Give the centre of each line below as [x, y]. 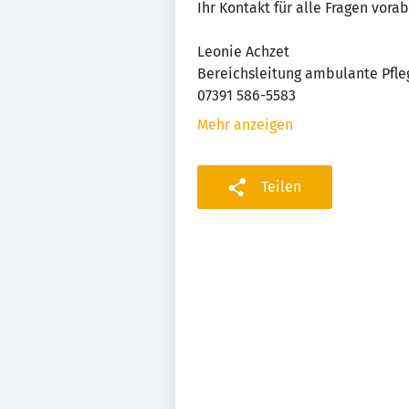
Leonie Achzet [243, 52]
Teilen [281, 187]
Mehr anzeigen [245, 125]
